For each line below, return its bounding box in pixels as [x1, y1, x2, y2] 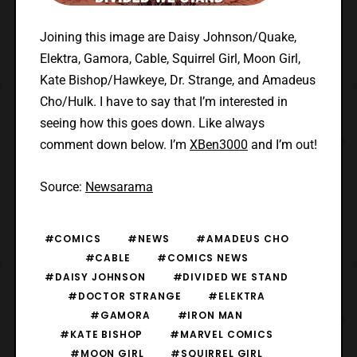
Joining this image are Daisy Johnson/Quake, [39, 29, 296, 45]
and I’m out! [247, 136, 317, 152]
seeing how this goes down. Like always [39, 115, 265, 131]
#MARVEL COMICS [170, 327, 273, 341]
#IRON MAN [177, 308, 244, 322]
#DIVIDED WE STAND [172, 269, 288, 284]
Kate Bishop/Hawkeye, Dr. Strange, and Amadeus [39, 72, 316, 88]
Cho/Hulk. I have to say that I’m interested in [39, 93, 288, 109]
